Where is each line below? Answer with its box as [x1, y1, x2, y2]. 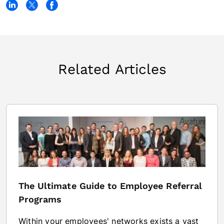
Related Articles [57, 60, 166, 77]
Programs [18, 193, 62, 204]
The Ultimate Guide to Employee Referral [18, 180, 202, 191]
